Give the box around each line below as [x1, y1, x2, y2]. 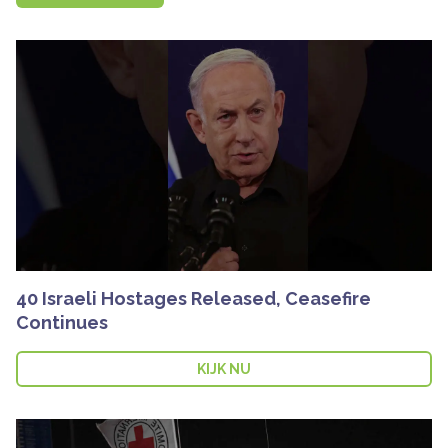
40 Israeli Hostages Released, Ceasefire [16, 287, 371, 309]
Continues [16, 311, 108, 333]
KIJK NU [197, 360, 251, 377]
